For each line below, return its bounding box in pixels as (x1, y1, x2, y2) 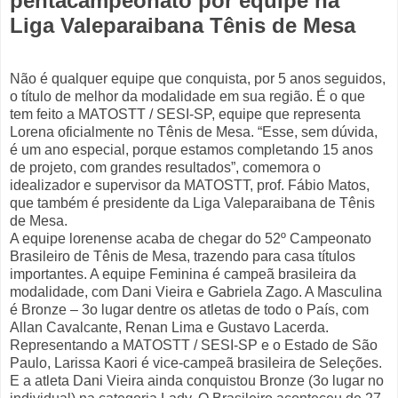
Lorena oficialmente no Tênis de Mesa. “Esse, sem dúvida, (10, 124, 378, 140)
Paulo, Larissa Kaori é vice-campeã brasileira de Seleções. (10, 355, 382, 371)
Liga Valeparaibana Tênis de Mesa (10, 13, 355, 38)
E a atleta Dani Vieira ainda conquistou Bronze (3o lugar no (10, 373, 384, 389)
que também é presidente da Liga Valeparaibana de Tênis (10, 195, 375, 211)
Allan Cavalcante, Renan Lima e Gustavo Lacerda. (10, 320, 329, 336)
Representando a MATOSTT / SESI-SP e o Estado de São (10, 338, 378, 354)
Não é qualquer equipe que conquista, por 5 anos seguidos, (10, 71, 386, 87)
